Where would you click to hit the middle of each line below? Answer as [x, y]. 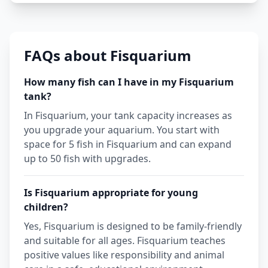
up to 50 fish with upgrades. [87, 159]
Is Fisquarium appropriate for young [111, 193]
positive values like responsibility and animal [124, 255]
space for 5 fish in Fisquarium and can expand [128, 144]
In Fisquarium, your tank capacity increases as [128, 116]
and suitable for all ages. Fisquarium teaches [125, 241]
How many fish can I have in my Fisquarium [129, 82]
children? [46, 207]
